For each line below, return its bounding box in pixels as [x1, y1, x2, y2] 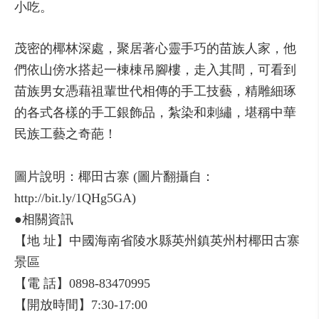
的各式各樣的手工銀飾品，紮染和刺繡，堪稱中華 [14, 105, 296, 120]
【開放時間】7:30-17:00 [14, 298, 147, 312]
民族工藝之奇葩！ [14, 127, 117, 141]
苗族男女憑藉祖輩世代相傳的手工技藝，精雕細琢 [14, 84, 296, 98]
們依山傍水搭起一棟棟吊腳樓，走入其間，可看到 [14, 63, 296, 77]
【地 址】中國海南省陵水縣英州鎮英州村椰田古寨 [14, 234, 300, 248]
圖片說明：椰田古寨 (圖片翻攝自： [14, 169, 214, 184]
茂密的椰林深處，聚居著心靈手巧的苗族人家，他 [14, 41, 296, 56]
